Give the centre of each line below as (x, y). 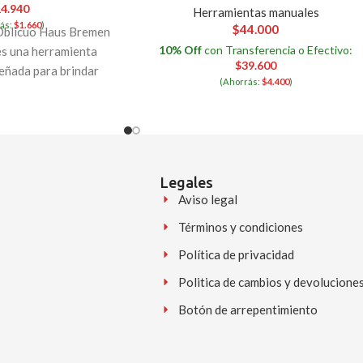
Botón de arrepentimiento (248, 309)
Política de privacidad (237, 254)
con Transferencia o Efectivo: (278, 50)
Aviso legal (208, 199)
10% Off (181, 50)
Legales (186, 182)
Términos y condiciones (241, 226)
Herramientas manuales (256, 13)
